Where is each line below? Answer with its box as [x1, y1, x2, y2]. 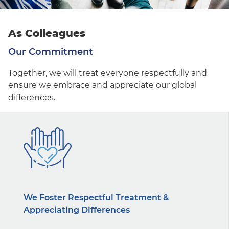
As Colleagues [8, 27, 85, 39]
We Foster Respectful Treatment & [24, 192, 169, 202]
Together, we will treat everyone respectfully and [8, 67, 207, 78]
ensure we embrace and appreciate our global [8, 80, 197, 90]
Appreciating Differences [24, 204, 130, 215]
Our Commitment [8, 45, 93, 57]
